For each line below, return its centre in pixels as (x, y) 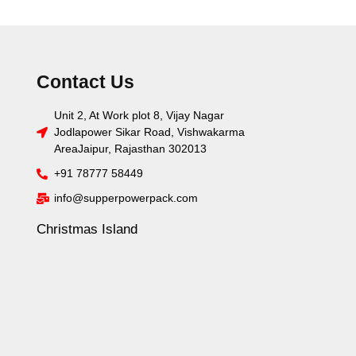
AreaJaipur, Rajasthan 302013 (131, 149)
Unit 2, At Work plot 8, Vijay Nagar (139, 116)
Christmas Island (87, 230)
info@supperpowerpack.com (126, 198)
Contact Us (85, 82)
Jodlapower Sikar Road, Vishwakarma (150, 132)
